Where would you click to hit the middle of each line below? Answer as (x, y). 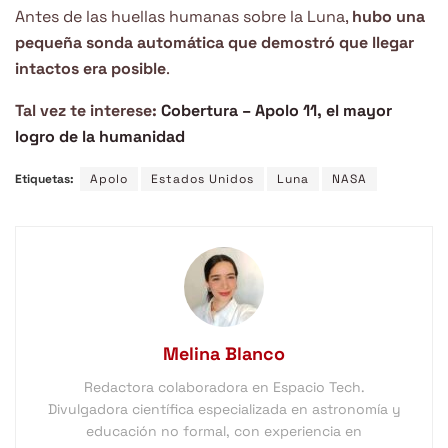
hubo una (388, 17)
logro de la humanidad (100, 137)
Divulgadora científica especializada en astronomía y (224, 409)
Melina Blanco (224, 354)
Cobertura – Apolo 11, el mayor (276, 111)
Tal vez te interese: (88, 111)
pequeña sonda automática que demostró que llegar (214, 43)
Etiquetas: (44, 179)
